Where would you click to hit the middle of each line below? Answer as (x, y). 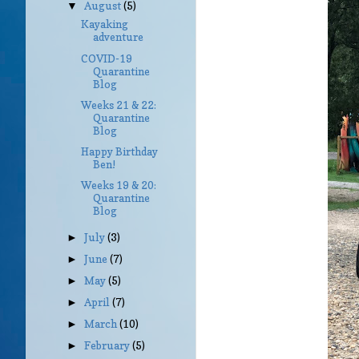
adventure (118, 37)
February (109, 346)
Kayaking (104, 24)
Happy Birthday (119, 151)
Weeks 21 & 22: (118, 105)
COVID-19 (106, 58)
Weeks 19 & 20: (118, 185)
